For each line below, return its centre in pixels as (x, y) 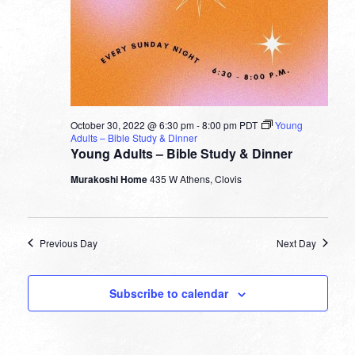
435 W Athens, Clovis (195, 178)
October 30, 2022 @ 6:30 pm (132, 124)
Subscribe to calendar (169, 293)
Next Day (296, 242)
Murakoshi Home (110, 179)
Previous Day (68, 242)
